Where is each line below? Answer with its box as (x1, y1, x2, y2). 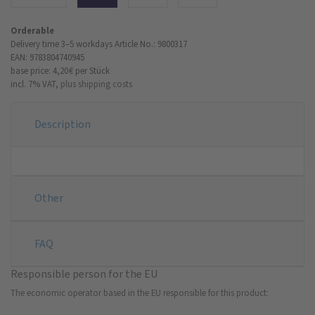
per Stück (75, 64, 110, 77)
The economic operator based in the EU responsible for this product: (11, 286, 269, 299)
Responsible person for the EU (11, 266, 157, 281)
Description (34, 116, 91, 131)
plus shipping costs (60, 77, 132, 90)
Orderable (11, 24, 54, 37)
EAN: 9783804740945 (11, 51, 84, 63)
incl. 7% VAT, (11, 77, 58, 90)
